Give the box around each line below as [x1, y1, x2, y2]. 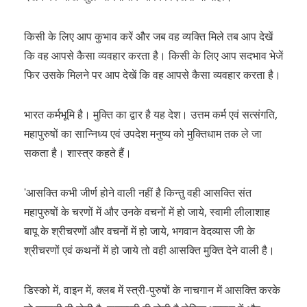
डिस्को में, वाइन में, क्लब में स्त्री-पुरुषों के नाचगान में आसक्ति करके [24, 282, 280, 297]
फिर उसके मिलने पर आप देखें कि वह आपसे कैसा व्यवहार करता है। [24, 67, 281, 82]
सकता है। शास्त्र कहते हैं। [24, 145, 132, 160]
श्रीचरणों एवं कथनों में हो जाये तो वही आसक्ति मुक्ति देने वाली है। [24, 243, 275, 258]
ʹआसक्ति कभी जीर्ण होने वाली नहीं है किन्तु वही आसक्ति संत [24, 185, 251, 200]
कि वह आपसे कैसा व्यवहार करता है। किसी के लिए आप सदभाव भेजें [24, 48, 283, 63]
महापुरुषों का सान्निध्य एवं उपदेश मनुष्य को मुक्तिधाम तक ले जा [24, 126, 262, 141]
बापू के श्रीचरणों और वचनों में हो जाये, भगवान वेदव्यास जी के [24, 223, 255, 238]
